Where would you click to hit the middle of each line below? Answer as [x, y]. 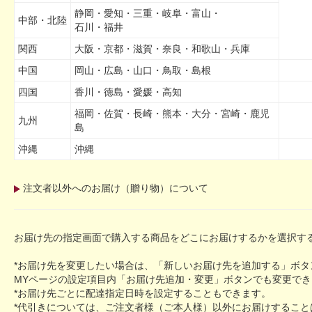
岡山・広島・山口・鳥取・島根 [143, 70]
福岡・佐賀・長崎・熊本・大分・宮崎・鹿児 [172, 114]
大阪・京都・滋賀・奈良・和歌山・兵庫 [162, 49]
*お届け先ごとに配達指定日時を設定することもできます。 [142, 293]
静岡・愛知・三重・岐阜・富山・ [148, 13]
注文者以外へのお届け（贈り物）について [116, 188]
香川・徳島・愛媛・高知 [128, 92]
